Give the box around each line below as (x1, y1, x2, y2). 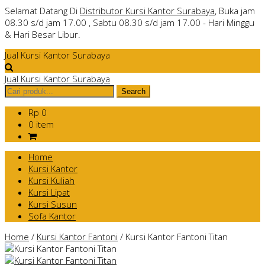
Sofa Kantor (28, 210, 76, 222)
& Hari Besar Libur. (5, 28, 80, 40)
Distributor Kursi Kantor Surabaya (80, 5, 215, 17)
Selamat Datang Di (5, 5, 80, 17)
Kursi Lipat (28, 186, 70, 198)
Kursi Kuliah (28, 174, 75, 186)
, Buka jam (215, 5, 255, 17)
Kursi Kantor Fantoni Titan (125, 231, 228, 243)
